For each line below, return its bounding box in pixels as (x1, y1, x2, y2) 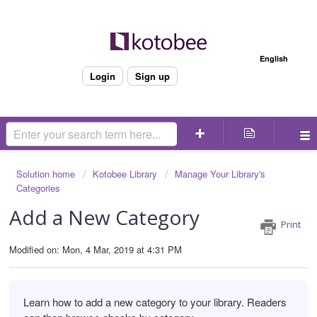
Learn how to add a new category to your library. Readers (23, 294, 287, 309)
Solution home (16, 167, 78, 180)
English (260, 53, 288, 64)
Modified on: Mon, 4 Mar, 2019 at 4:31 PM (9, 243, 182, 257)
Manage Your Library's (175, 167, 265, 180)
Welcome (111, 50, 148, 62)
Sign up (134, 69, 170, 83)
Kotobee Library (93, 167, 157, 180)
